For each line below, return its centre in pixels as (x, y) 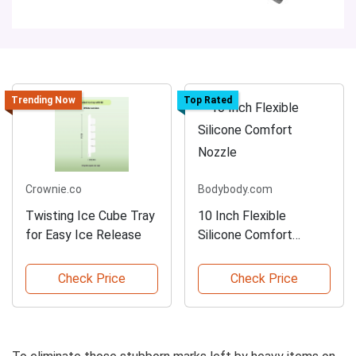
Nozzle (217, 253)
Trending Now (43, 101)
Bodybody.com (235, 189)
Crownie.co (54, 189)
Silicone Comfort (245, 234)
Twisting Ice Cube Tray (90, 215)
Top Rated (207, 101)
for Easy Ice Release (83, 234)
